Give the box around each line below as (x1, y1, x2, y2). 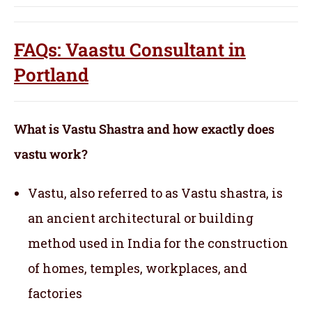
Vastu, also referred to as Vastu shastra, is (28, 185, 283, 202)
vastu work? (14, 146, 88, 163)
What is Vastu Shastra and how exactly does (14, 120, 274, 138)
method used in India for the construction (28, 235, 288, 252)
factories (28, 285, 82, 302)
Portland (14, 63, 88, 87)
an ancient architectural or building (28, 210, 253, 227)
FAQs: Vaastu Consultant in (14, 38, 246, 62)
